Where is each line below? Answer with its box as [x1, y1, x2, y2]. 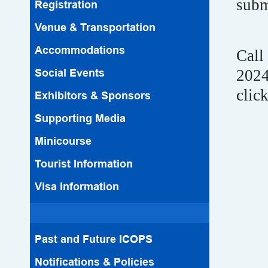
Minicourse [35, 135, 92, 148]
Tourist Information [35, 157, 133, 170]
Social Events [35, 66, 105, 80]
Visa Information [35, 180, 119, 193]
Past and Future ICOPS [35, 233, 153, 246]
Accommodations [35, 44, 125, 57]
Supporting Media [35, 112, 126, 125]
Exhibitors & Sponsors [35, 89, 151, 102]
